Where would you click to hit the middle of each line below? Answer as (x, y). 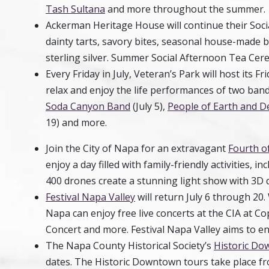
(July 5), (149, 106)
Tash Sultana (75, 9)
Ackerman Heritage (90, 25)
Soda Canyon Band (88, 106)
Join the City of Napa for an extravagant (137, 148)
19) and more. (77, 122)
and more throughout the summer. (186, 9)
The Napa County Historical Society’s (130, 246)
